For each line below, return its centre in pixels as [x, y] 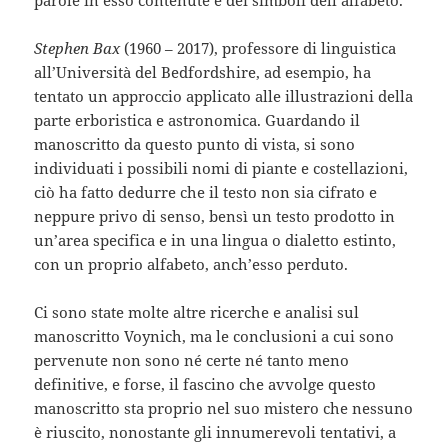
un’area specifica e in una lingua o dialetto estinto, [215, 240]
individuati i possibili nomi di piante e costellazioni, [221, 168]
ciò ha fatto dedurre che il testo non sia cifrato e [206, 192]
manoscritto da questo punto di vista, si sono [195, 144]
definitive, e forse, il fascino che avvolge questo [205, 384]
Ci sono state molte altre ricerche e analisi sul [197, 312]
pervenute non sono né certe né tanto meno [192, 360]
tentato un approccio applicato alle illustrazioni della [224, 96]
